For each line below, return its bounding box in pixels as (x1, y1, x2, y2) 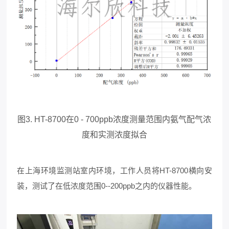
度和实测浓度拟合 (81, 130, 147, 140)
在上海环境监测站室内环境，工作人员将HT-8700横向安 (17, 166, 212, 175)
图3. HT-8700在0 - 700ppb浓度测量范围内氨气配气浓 (17, 115, 212, 124)
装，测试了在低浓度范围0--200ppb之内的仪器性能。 (17, 181, 197, 191)
